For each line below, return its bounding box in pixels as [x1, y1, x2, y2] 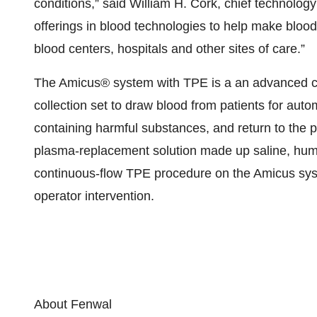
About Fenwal [34, 297, 112, 311]
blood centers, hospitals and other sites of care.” [34, 42, 305, 56]
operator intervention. [34, 189, 154, 203]
